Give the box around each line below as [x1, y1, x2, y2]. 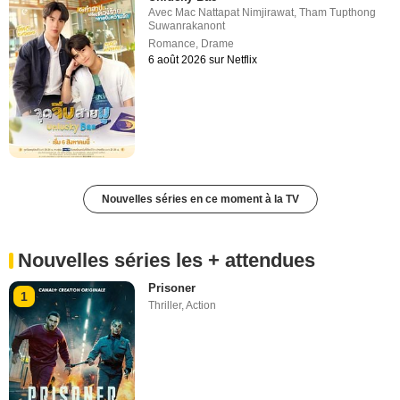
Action [186, 298, 217, 312]
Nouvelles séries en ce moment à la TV [101, 192, 299, 205]
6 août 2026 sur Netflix [148, 53, 258, 66]
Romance [148, 37, 196, 50]
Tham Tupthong [299, 5, 377, 19]
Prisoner [148, 280, 196, 295]
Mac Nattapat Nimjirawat [175, 5, 295, 19]
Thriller [148, 298, 182, 312]
